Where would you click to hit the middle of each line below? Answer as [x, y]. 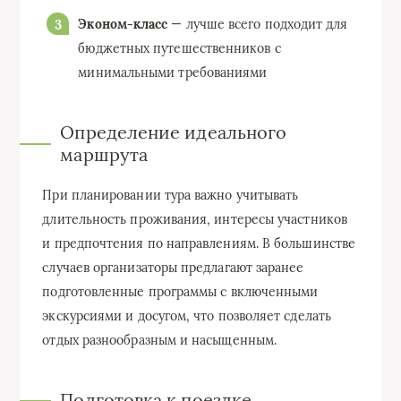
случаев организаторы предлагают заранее [173, 268]
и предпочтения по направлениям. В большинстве [199, 244]
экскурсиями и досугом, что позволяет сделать [187, 316]
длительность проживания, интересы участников [195, 220]
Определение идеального [174, 132]
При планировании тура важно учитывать [171, 196]
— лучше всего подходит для [258, 25]
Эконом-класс [123, 25]
